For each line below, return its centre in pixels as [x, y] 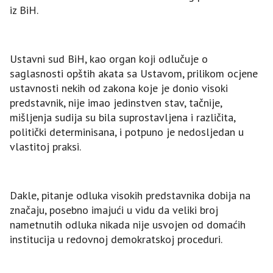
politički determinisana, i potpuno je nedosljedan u [127, 132]
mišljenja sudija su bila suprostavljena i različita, [122, 118]
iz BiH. [24, 10]
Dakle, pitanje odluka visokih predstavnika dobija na [130, 196]
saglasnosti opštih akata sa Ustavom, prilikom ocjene [134, 74]
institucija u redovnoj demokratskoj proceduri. [116, 239]
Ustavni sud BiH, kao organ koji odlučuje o [109, 59]
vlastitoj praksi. [45, 147]
